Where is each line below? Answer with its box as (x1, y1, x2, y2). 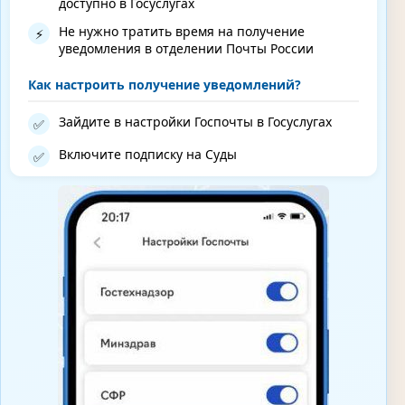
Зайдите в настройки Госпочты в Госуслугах (59, 113, 332, 131)
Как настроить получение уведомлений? (28, 76, 301, 94)
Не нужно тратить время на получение (59, 23, 305, 41)
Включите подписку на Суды (59, 146, 237, 164)
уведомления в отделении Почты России (59, 40, 314, 58)
